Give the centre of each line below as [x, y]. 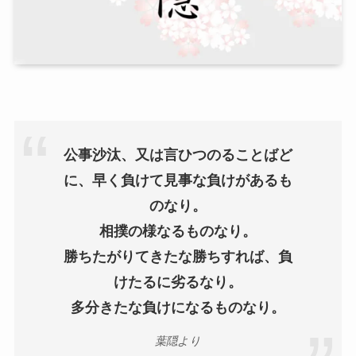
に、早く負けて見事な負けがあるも [178, 181]
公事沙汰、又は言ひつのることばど [178, 155]
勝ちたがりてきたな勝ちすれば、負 [178, 257]
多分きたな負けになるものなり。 [178, 308]
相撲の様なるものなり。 [178, 232]
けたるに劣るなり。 [178, 282]
